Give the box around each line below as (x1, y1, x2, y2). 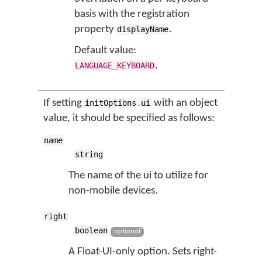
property (74, 24, 116, 35)
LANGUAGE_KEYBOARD (75, 61, 155, 70)
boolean (75, 226, 108, 235)
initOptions (85, 98, 137, 108)
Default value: (74, 45, 136, 56)
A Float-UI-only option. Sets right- (68, 246, 217, 257)
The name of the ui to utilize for (68, 170, 208, 181)
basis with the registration (74, 9, 189, 20)
